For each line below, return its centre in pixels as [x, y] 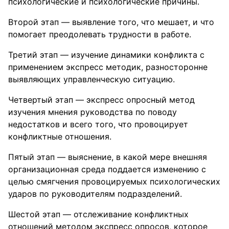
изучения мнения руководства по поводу [93, 112]
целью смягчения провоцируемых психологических [114, 181]
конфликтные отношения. [60, 136]
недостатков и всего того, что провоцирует [98, 124]
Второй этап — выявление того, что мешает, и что [111, 22]
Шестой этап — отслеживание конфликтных [98, 214]
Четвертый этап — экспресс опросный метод [101, 100]
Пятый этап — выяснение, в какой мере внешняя [108, 157]
